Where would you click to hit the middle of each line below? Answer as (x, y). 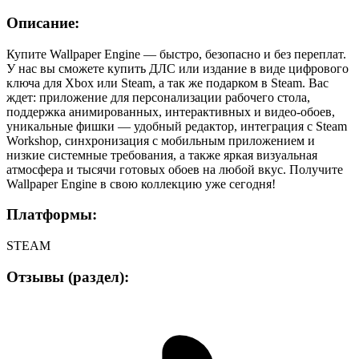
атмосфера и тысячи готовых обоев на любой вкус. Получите (175, 169)
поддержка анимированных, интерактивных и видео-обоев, (171, 111)
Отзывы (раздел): (68, 276)
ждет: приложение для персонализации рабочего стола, (158, 97)
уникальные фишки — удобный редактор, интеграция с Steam (177, 126)
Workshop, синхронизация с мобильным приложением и (161, 140)
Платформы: (52, 215)
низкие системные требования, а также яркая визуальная (162, 155)
